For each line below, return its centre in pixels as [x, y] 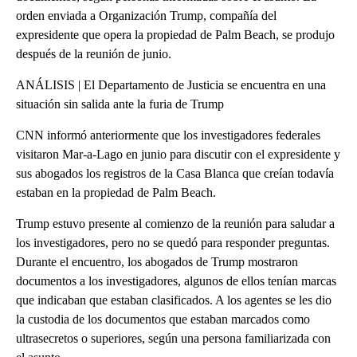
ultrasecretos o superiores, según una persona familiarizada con [173, 338]
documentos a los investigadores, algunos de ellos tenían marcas [176, 280]
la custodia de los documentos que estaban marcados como [163, 319]
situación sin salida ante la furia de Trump [120, 104]
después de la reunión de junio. [94, 53]
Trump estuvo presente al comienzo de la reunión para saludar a [175, 223]
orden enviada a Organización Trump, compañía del [146, 15]
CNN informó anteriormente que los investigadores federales [168, 135]
